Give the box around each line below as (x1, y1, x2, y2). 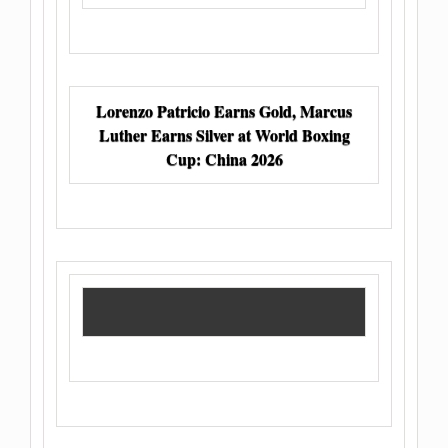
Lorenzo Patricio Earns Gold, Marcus (96, 98, 352, 122)
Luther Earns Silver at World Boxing (98, 122, 350, 146)
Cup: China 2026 (165, 146, 283, 170)
